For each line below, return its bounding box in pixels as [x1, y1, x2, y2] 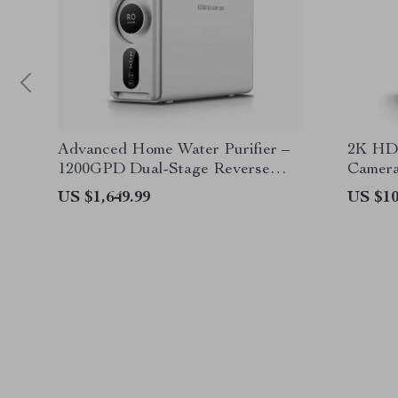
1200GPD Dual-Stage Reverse [58, 162, 270, 178]
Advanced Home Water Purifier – [58, 142, 290, 158]
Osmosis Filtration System [58, 181, 240, 197]
